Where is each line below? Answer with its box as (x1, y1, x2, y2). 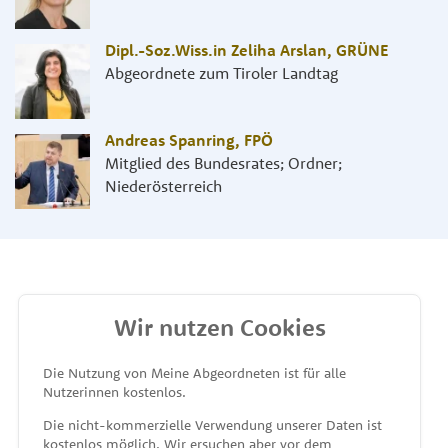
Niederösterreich (105, 176, 222, 197)
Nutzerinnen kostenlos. (42, 382, 186, 401)
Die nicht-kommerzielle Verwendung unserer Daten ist (42, 415, 382, 434)
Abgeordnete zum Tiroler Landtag (105, 63, 338, 84)
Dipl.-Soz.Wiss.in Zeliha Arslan (105, 40, 327, 61)
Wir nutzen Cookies (113, 312, 326, 343)
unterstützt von (169, 383, 279, 404)
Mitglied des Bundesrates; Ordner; (105, 153, 342, 174)
